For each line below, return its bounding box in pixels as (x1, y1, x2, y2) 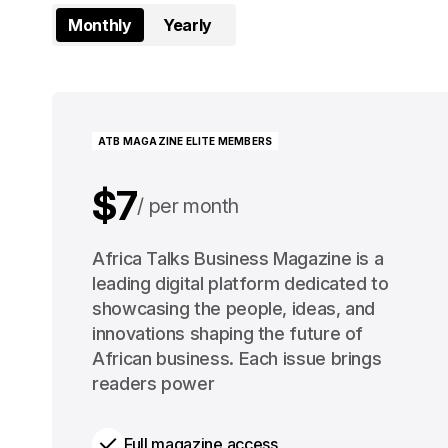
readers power (92, 372, 215, 394)
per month (148, 193, 240, 218)
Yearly (163, 14, 213, 35)
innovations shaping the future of (92, 322, 364, 344)
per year (165, 251, 240, 276)
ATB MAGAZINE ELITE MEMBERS (98, 134, 273, 147)
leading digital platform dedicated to (92, 272, 389, 294)
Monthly (68, 14, 132, 35)
